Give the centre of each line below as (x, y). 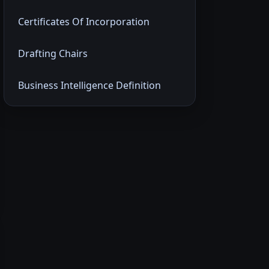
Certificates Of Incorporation (84, 22)
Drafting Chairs (53, 54)
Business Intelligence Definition (89, 86)
